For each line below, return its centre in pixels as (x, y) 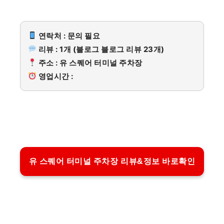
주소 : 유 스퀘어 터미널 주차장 (89, 62)
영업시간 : (55, 76)
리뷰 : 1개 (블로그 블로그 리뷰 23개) (100, 49)
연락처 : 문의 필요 (68, 35)
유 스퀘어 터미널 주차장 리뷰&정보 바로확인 (112, 161)
